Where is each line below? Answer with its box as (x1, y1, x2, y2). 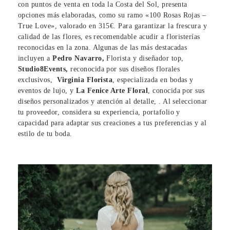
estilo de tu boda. (18, 130, 72, 138)
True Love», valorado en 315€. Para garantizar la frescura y (18, 22, 207, 30)
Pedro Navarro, (52, 54, 105, 63)
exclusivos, (18, 76, 57, 84)
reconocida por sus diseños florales (68, 65, 180, 73)
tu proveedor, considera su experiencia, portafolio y (18, 108, 180, 117)
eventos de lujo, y (18, 87, 76, 95)
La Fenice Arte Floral (76, 87, 148, 95)
